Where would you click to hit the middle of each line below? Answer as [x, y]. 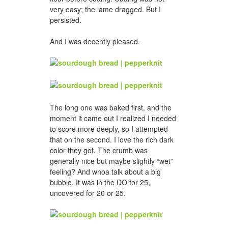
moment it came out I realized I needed [113, 118]
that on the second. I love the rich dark [112, 139]
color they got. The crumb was [99, 150]
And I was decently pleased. [95, 41]
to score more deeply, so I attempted [109, 129]
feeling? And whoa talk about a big [105, 171]
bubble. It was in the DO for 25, [100, 182]
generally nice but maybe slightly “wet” [111, 161]
